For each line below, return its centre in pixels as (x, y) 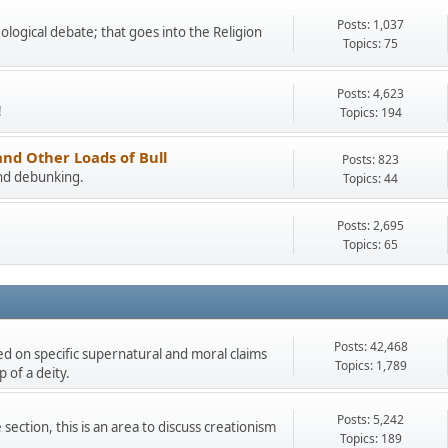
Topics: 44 (370, 178)
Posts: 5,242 (370, 419)
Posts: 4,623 (370, 93)
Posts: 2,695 (370, 225)
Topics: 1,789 (370, 365)
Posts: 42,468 (370, 346)
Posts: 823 (370, 159)
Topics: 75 (370, 43)
